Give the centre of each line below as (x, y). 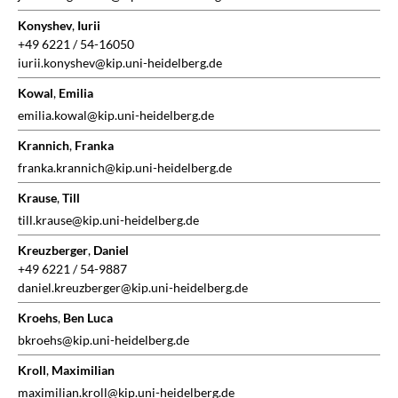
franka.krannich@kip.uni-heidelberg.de (125, 168)
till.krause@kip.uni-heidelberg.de (108, 220)
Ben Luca (88, 318)
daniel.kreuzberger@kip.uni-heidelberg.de (133, 288)
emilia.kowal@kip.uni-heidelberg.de (116, 115)
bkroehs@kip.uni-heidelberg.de (103, 340)
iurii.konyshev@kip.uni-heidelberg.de (120, 63)
